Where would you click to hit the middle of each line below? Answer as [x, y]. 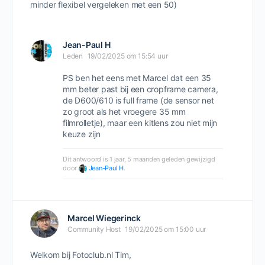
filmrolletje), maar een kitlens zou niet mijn [140, 123]
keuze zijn [82, 134]
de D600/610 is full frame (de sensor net [138, 100]
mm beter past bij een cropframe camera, [140, 89]
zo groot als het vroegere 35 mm [124, 112]
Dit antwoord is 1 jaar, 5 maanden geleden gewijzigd [139, 159]
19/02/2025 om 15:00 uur [166, 229]
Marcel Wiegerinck [104, 218]
